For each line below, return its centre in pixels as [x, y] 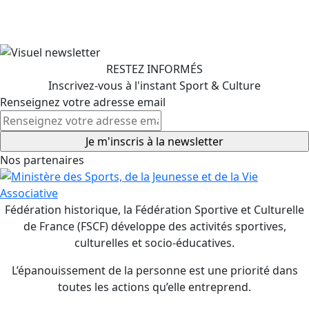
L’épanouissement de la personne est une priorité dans [154, 271]
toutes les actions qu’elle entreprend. [154, 287]
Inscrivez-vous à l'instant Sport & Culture [154, 86]
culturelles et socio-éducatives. [154, 243]
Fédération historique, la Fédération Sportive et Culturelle [154, 210]
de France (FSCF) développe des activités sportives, [154, 227]
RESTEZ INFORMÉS [154, 69]
